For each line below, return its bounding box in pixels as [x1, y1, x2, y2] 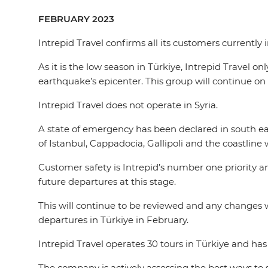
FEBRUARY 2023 [38, 13, 114, 25]
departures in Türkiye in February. [38, 214, 193, 226]
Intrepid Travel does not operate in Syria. [38, 99, 223, 111]
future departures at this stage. [38, 176, 181, 187]
